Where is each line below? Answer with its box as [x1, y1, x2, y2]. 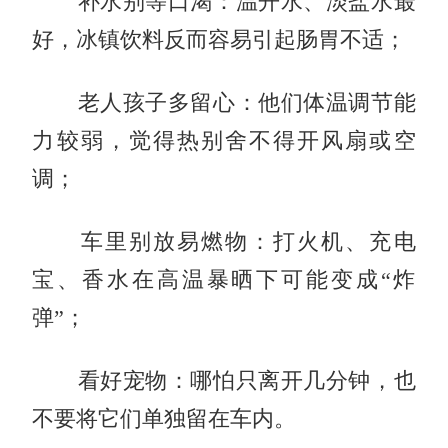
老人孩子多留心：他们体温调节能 [32, 90, 416, 115]
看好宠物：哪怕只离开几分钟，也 [32, 368, 416, 393]
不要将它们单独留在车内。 [32, 406, 297, 431]
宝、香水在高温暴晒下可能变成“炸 [32, 267, 416, 292]
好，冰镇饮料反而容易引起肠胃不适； [32, 27, 407, 52]
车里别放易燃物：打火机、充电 [32, 229, 416, 254]
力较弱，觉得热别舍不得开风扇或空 [32, 128, 416, 153]
